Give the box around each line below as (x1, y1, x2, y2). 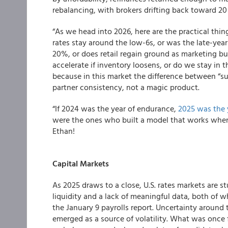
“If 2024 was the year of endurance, (52, 102, 178, 115)
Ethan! (52, 125, 75, 137)
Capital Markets (52, 157, 109, 169)
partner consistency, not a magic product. (52, 81, 199, 93)
